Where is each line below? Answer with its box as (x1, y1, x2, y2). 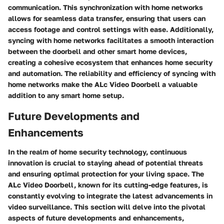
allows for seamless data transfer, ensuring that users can (8, 14, 205, 23)
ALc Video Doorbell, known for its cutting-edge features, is (8, 180, 208, 189)
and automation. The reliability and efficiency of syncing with (8, 69, 215, 78)
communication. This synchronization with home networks (8, 3, 203, 12)
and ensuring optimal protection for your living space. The (8, 169, 204, 178)
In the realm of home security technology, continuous (8, 147, 187, 156)
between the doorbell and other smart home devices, (8, 47, 187, 56)
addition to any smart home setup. (8, 91, 124, 100)
